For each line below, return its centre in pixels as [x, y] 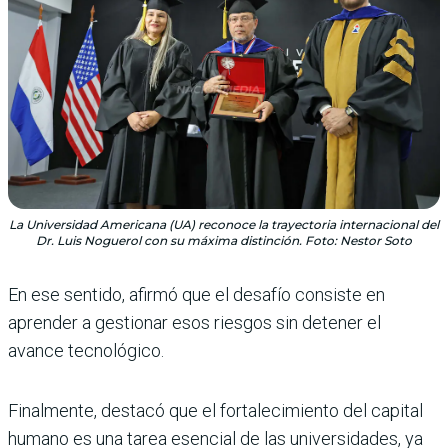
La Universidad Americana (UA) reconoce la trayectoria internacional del [224, 224]
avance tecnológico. [86, 350]
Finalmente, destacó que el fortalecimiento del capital [215, 410]
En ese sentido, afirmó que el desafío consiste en [196, 294]
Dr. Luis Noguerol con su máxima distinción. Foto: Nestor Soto [224, 240]
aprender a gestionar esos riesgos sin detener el [194, 322]
